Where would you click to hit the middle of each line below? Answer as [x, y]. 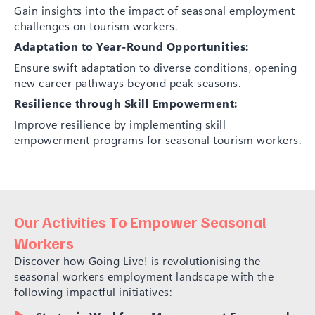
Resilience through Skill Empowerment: [126, 103]
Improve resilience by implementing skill [120, 124]
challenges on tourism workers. [96, 25]
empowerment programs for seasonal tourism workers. [157, 139]
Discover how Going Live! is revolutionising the [137, 260]
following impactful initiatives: [93, 291]
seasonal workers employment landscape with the [144, 276]
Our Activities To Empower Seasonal [140, 221]
